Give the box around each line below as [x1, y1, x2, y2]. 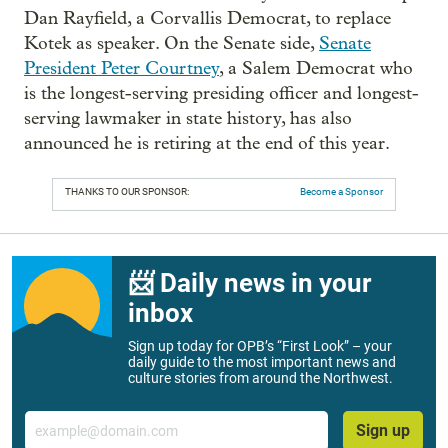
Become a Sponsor [300, 185, 383, 197]
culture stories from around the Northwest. [128, 369, 393, 386]
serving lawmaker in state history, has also [24, 107, 352, 129]
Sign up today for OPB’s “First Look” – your [128, 337, 392, 354]
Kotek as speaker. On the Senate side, [24, 32, 319, 54]
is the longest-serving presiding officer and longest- [24, 82, 419, 104]
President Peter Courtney [24, 57, 219, 79]
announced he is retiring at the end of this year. [24, 132, 390, 154]
